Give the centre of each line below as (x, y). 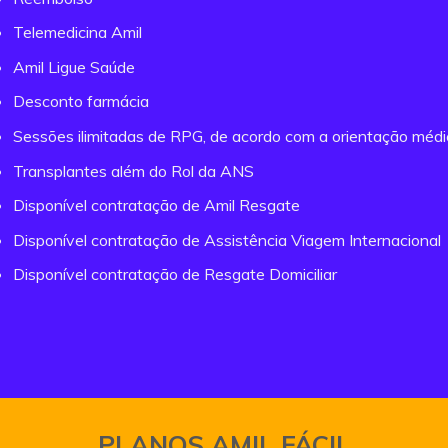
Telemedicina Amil (78, 32)
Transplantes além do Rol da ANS (134, 170)
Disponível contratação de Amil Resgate (157, 205)
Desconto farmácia (81, 101)
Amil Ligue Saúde (74, 66)
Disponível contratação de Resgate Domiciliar (175, 274)
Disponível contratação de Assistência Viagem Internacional (227, 239)
